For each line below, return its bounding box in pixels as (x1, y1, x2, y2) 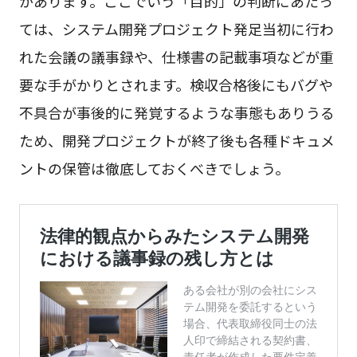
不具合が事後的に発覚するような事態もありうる (18, 101, 335, 123)
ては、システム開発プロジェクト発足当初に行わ (18, 18, 334, 39)
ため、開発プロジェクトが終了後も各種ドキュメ (18, 129, 335, 151)
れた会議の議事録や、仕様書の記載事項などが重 (18, 45, 334, 67)
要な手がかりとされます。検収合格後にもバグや (18, 73, 333, 95)
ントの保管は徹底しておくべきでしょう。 (18, 157, 289, 178)
